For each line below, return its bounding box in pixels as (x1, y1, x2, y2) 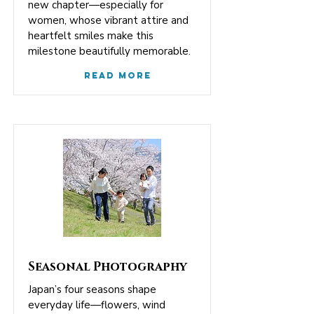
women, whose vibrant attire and (28, 13, 189, 27)
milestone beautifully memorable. (28, 44, 191, 58)
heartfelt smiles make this (28, 29, 153, 43)
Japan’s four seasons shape (28, 282, 156, 296)
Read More (84, 70, 151, 81)
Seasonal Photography (28, 259, 187, 275)
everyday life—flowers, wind (28, 298, 165, 312)
